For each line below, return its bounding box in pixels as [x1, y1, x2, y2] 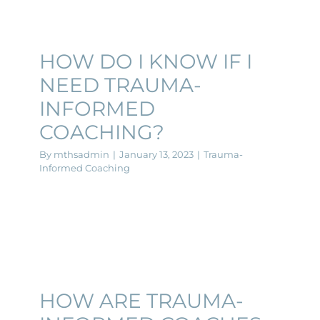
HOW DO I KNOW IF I [39, 49, 252, 74]
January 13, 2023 [119, 148, 194, 160]
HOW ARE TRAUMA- [39, 288, 244, 313]
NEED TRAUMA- [39, 72, 201, 97]
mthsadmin [54, 148, 109, 160]
